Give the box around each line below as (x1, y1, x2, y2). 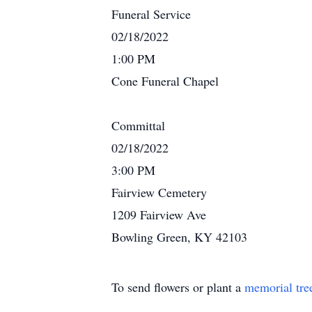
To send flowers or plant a (111, 279, 244, 295)
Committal (111, 117, 165, 134)
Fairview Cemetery (111, 184, 207, 201)
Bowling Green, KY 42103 (111, 228, 247, 245)
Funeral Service (111, 6, 191, 22)
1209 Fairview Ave (111, 206, 206, 223)
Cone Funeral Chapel (111, 72, 219, 89)
